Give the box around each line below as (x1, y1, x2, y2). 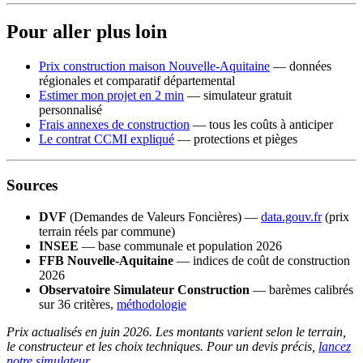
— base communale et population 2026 (79, 238, 282, 253)
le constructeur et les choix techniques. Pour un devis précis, (6, 339, 318, 353)
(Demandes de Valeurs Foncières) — (66, 209, 261, 224)
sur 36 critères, (39, 297, 117, 311)
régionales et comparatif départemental (39, 74, 235, 88)
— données (270, 59, 331, 74)
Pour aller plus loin (6, 21, 167, 43)
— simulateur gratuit (184, 88, 292, 103)
